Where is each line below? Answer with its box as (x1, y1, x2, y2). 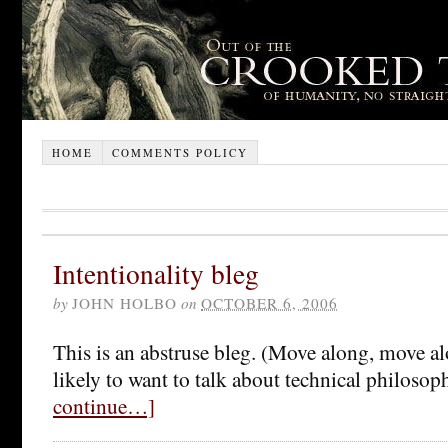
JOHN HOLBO (72, 292, 177, 313)
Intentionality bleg (53, 254, 259, 292)
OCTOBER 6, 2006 (201, 292, 338, 313)
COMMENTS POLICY (111, 144, 248, 160)
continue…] (53, 390, 155, 420)
